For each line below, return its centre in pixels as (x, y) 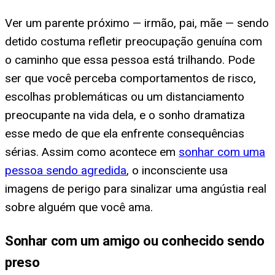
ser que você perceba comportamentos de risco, (130, 79)
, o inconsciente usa (177, 171)
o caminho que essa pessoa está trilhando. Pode (130, 60)
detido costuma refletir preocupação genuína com (134, 42)
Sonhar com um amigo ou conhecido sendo (135, 241)
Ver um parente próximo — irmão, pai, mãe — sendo (137, 23)
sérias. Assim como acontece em (92, 152)
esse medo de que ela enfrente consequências (125, 134)
